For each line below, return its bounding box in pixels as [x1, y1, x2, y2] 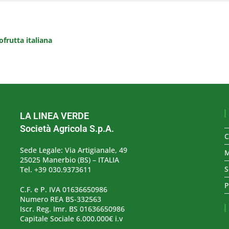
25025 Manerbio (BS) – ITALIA [19, 155, 119, 165]
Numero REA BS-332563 [19, 194, 101, 204]
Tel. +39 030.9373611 [19, 165, 91, 174]
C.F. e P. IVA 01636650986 [19, 185, 107, 194]
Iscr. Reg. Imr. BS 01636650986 [19, 204, 125, 214]
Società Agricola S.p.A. [19, 123, 114, 134]
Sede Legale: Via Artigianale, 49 [19, 145, 127, 155]
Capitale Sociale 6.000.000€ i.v [19, 214, 123, 223]
